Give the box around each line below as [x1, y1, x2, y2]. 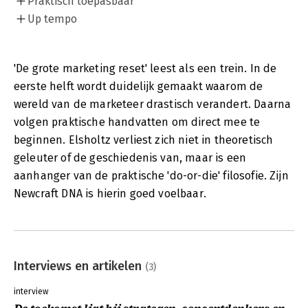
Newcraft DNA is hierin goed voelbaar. [14, 186, 206, 200]
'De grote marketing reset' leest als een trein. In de [14, 61, 277, 75]
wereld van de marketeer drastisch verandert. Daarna [14, 97, 291, 111]
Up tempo [27, 12, 77, 25]
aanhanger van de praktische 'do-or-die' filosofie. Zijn [14, 168, 289, 182]
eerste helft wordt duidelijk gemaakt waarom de [14, 79, 263, 93]
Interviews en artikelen [14, 258, 145, 274]
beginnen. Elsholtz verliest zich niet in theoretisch [14, 133, 274, 146]
